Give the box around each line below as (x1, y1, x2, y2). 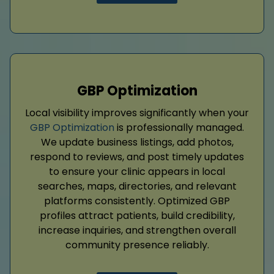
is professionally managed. (114, 120, 244, 135)
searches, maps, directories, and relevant (37, 179, 237, 193)
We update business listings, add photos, (40, 135, 234, 149)
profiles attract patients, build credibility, (39, 208, 235, 223)
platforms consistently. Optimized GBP (44, 193, 230, 208)
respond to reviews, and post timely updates (30, 149, 244, 164)
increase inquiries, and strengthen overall (38, 223, 236, 237)
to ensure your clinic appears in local (49, 164, 225, 179)
